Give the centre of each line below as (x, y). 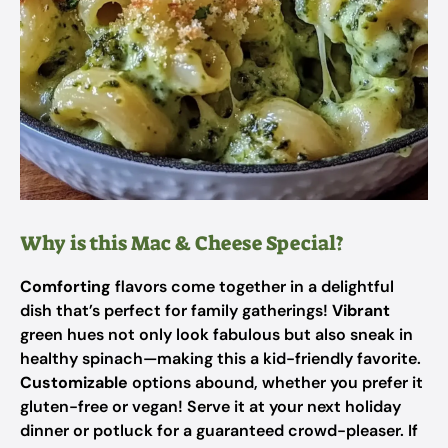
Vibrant (361, 310)
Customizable (74, 382)
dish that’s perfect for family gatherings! (176, 310)
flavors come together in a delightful (252, 286)
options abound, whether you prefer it (275, 382)
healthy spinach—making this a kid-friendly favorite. (220, 358)
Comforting (65, 286)
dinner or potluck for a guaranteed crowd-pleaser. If (219, 430)
